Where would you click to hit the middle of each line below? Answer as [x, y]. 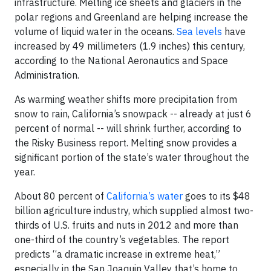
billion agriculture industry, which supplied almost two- [134, 211]
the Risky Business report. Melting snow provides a [126, 143]
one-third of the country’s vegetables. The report [122, 240]
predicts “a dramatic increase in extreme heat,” [117, 254]
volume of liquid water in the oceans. [96, 32]
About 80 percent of [60, 196]
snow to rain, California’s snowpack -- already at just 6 [133, 114]
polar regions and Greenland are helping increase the [131, 17]
